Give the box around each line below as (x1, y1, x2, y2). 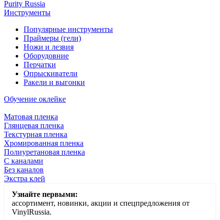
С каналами (4, 157, 43, 165)
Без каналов (4, 165, 44, 174)
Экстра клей (4, 174, 45, 183)
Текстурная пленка (4, 130, 67, 139)
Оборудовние (24, 52, 69, 60)
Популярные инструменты (24, 25, 113, 34)
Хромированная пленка (4, 139, 83, 148)
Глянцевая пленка (4, 121, 64, 130)
